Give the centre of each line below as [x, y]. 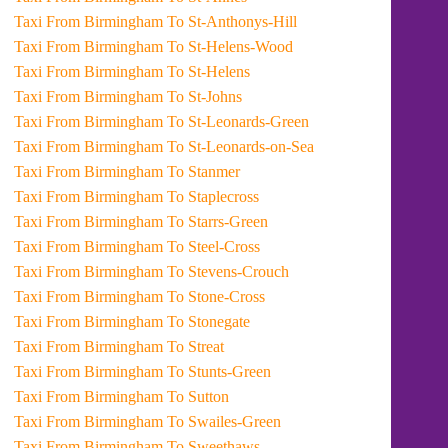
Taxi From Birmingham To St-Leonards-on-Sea [241, 146]
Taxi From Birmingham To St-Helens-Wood [230, 46]
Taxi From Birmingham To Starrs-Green [218, 221]
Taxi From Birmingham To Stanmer [204, 171]
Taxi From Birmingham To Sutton [198, 396]
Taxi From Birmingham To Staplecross [213, 196]
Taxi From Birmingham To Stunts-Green [219, 371]
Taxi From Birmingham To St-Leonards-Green [238, 121]
